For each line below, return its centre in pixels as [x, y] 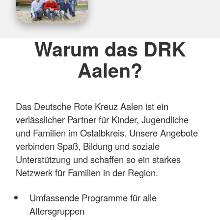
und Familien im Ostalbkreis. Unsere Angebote [107, 133]
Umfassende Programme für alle [93, 198]
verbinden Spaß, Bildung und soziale [88, 146]
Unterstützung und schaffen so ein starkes [98, 159]
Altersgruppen [57, 211]
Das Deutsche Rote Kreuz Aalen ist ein [92, 106]
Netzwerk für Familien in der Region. [87, 173]
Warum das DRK [110, 48]
